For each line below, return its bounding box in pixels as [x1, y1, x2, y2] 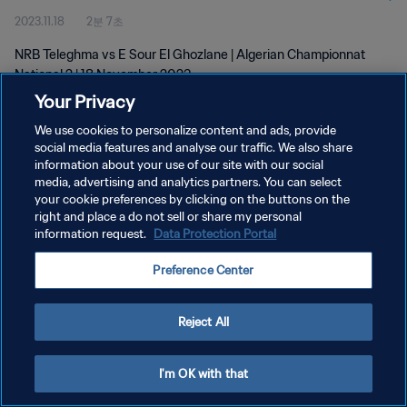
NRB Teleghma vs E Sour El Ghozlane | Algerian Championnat [15, 46, 365, 63]
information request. [35, 226, 150, 242]
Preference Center [153, 263, 254, 278]
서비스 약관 [15, 214, 72, 228]
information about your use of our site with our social [35, 157, 324, 173]
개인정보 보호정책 [15, 183, 104, 196]
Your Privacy [35, 90, 135, 113]
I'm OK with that [158, 366, 249, 382]
